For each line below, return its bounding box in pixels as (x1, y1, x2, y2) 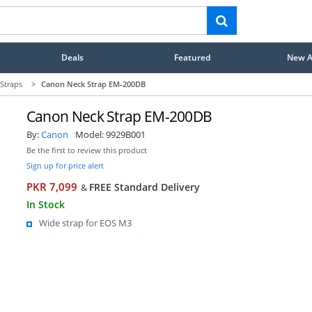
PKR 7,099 (26, 179, 77, 194)
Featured (174, 52, 211, 63)
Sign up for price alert (26, 159, 104, 171)
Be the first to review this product (26, 145, 147, 155)
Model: (75, 127, 106, 141)
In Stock (26, 197, 65, 211)
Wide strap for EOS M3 (38, 216, 132, 229)
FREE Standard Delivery (88, 180, 200, 194)
